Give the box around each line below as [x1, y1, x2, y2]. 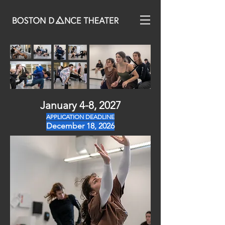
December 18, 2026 [46, 121, 115, 131]
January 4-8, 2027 [40, 99, 121, 111]
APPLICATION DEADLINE [46, 113, 115, 121]
